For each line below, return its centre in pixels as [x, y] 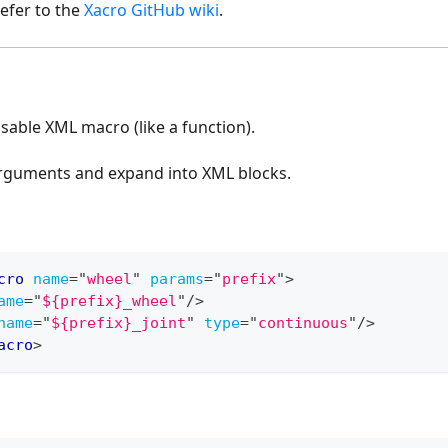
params [177, 279]
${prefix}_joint [118, 323]
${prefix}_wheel [109, 301]
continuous [303, 323]
